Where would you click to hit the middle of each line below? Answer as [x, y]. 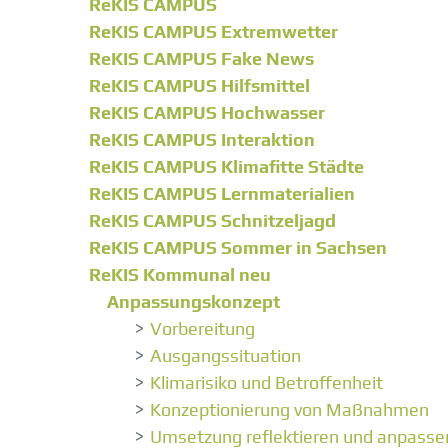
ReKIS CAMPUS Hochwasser [207, 113]
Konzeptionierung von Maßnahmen [289, 410]
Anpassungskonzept [193, 302]
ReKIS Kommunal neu [180, 275]
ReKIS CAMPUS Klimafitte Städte [226, 167]
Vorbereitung [202, 329]
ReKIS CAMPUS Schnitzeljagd [212, 221]
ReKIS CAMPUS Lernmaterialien [222, 194]
